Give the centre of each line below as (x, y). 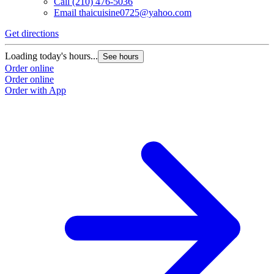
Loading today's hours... (51, 56)
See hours (121, 57)
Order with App (35, 91)
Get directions (32, 34)
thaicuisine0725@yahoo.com (135, 13)
